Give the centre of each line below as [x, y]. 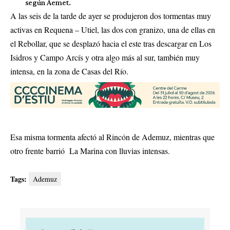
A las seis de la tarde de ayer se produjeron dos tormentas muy [111, 16]
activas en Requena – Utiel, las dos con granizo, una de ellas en [113, 30]
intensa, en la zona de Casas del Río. [69, 71]
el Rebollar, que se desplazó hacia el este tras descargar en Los [111, 43]
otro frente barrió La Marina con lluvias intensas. [90, 151]
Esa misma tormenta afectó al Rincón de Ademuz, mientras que [112, 137]
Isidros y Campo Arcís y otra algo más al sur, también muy [105, 57]
